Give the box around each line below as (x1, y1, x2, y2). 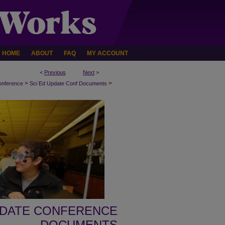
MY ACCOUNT (87, 50, 128, 57)
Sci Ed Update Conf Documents (30, 80, 107, 86)
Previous (44, 69, 66, 75)
